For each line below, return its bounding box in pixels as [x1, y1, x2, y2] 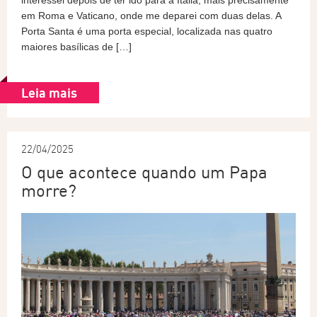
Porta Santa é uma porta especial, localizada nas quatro [21, 25, 272, 37]
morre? [21, 180, 76, 201]
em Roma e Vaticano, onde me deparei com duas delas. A [21, 10, 281, 21]
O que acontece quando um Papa [21, 161, 267, 183]
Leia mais [21, 85, 77, 100]
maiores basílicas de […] [21, 41, 132, 52]
